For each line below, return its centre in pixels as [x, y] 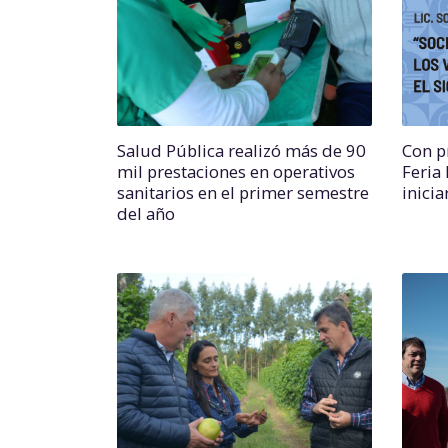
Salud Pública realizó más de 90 [241, 150]
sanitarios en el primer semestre [243, 192]
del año [146, 213]
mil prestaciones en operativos [236, 171]
